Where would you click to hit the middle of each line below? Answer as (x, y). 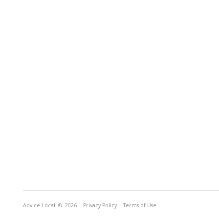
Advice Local (39, 205)
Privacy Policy (100, 205)
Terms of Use (140, 205)
